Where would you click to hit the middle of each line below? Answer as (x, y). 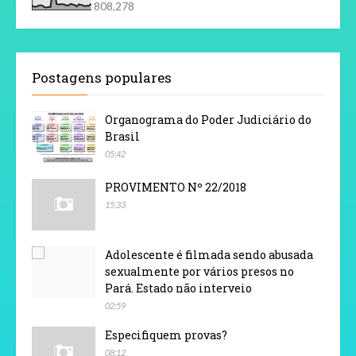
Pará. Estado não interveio (178, 288)
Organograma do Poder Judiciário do (208, 120)
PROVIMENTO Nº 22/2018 (176, 188)
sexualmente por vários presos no (199, 272)
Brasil (122, 137)
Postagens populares (102, 78)
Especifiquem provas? (166, 335)
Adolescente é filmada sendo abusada (209, 255)
